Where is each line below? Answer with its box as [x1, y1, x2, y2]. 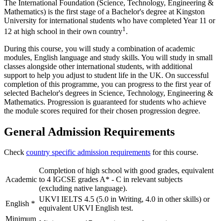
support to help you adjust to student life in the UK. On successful [4, 71, 209, 79]
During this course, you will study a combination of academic [4, 44, 195, 53]
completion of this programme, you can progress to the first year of [4, 79, 211, 88]
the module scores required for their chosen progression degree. [4, 106, 200, 115]
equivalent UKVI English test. [39, 204, 133, 213]
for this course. [150, 148, 198, 157]
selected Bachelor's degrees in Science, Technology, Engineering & [4, 88, 213, 97]
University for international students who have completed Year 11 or [4, 16, 215, 25]
